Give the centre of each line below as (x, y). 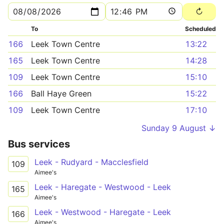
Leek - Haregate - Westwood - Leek (103, 187)
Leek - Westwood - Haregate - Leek (103, 212)
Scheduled (200, 29)
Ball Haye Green (61, 93)
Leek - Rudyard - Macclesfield (91, 162)
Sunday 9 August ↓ (179, 128)
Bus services (39, 144)
